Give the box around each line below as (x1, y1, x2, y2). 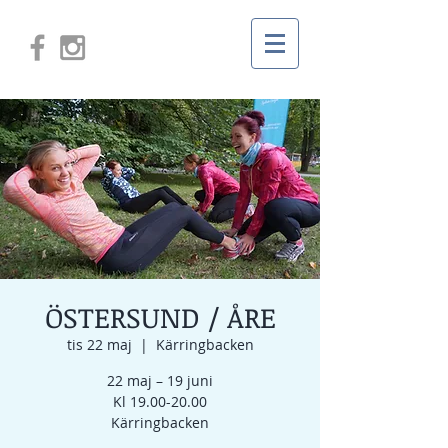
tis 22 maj (66, 335, 132, 354)
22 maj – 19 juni (107, 371, 213, 390)
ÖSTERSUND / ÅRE (44, 298, 276, 336)
